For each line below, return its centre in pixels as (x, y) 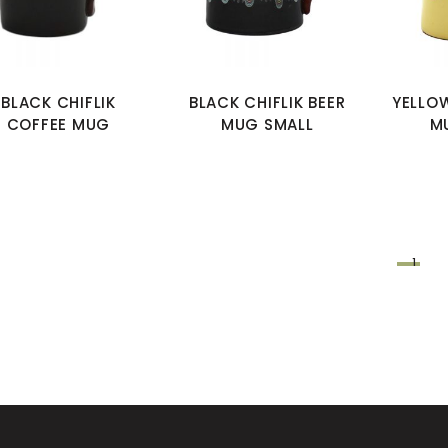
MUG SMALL (267, 125)
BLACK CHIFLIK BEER (267, 103)
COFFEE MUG (58, 125)
